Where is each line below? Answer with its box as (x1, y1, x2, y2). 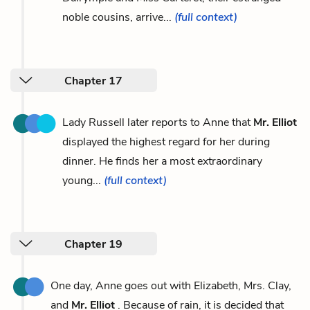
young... (62, 172, 104, 188)
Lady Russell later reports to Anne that (62, 114, 253, 130)
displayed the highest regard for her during (62, 134, 270, 149)
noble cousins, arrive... (62, 9, 174, 25)
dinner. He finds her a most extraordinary (62, 153, 262, 169)
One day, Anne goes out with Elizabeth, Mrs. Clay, (51, 277, 291, 293)
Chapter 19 (64, 236, 122, 252)
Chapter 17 (64, 73, 122, 89)
